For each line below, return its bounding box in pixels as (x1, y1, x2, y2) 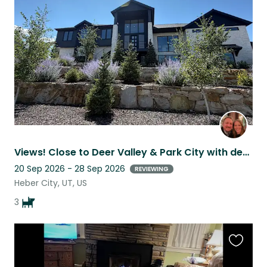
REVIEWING (135, 164, 169, 173)
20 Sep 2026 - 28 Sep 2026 (14, 163, 125, 175)
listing (228, 11, 255, 25)
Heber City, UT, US (14, 177, 87, 190)
